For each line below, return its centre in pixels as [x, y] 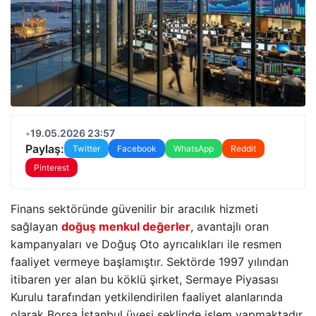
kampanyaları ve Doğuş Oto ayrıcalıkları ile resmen [146, 244]
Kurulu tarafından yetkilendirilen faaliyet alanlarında [147, 297]
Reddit [243, 148]
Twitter [86, 148]
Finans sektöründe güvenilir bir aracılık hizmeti [134, 209]
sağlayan [36, 226]
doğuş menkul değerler [126, 226]
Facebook [137, 148]
